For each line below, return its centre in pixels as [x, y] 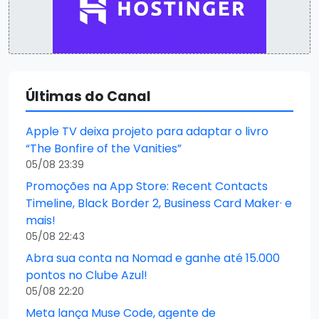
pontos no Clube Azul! [87, 275]
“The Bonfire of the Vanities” [104, 148]
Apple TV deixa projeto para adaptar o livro [147, 131]
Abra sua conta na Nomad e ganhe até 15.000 [153, 258]
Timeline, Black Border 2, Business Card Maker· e [159, 203]
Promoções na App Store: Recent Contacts [147, 186]
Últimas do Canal [88, 96]
